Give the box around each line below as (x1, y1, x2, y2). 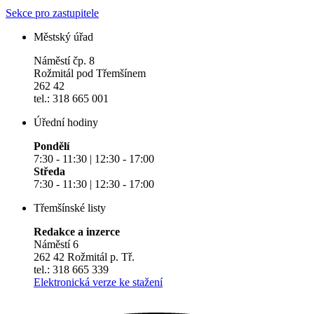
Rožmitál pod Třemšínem (34, 67, 146, 80)
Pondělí (34, 140, 69, 153)
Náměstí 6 (34, 238, 78, 251)
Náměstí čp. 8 (34, 55, 95, 67)
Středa (34, 165, 65, 178)
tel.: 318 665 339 (34, 264, 109, 276)
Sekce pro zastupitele (6, 7, 99, 20)
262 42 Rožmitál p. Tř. (34, 251, 135, 264)
